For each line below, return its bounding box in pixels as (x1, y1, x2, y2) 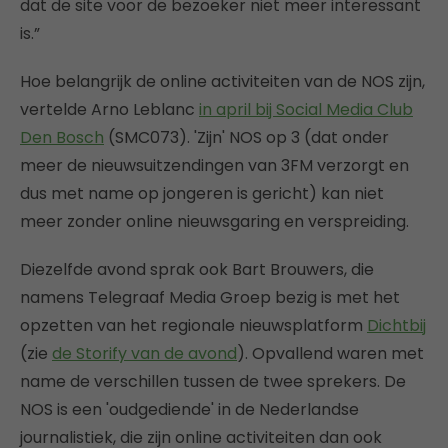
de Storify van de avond (52, 342, 237, 365)
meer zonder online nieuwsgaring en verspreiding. (20, 210, 409, 233)
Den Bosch (20, 126, 104, 149)
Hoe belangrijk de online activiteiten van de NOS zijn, (20, 70, 425, 93)
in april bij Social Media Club (199, 98, 413, 121)
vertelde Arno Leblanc (20, 98, 199, 121)
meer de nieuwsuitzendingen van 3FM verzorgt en (20, 154, 409, 177)
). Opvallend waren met (237, 342, 424, 365)
